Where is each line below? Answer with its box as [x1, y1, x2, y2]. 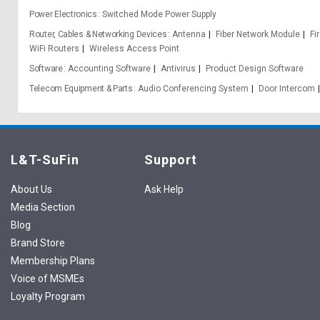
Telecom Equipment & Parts [29, 84, 133, 94]
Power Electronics [29, 9, 97, 19]
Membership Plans [11, 255, 95, 266]
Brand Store [11, 237, 65, 249]
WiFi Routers [29, 44, 79, 54]
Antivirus [160, 64, 196, 74]
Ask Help [144, 184, 184, 195]
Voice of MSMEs [11, 273, 84, 284]
